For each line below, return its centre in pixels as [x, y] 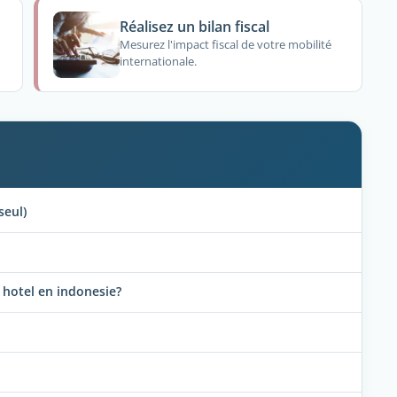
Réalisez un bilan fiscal [195, 27]
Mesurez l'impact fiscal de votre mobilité [226, 44]
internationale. [159, 61]
